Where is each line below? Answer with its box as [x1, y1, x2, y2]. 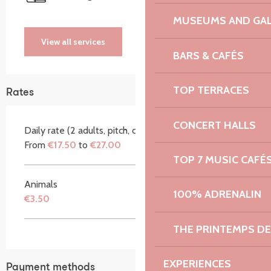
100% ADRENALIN [173, 188, 261, 201]
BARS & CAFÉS [173, 48, 244, 62]
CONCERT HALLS [173, 118, 256, 132]
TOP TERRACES [173, 83, 249, 97]
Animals [24, 178, 57, 191]
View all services [41, 36, 106, 48]
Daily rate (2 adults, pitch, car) [24, 125, 147, 137]
